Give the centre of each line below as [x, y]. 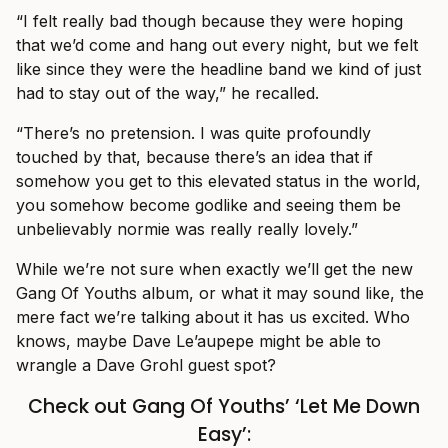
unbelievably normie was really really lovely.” [187, 228]
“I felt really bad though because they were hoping [209, 20]
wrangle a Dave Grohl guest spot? [146, 364]
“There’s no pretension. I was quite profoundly [193, 132]
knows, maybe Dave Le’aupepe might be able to [198, 340]
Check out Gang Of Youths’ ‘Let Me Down [224, 406]
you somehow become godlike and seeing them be [208, 204]
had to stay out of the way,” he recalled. [167, 92]
